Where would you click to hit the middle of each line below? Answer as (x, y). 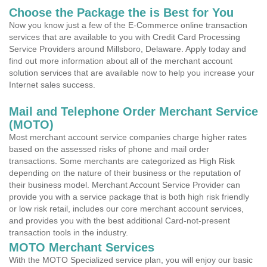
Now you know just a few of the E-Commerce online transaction (128, 25)
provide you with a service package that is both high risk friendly (129, 197)
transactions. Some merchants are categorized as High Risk (122, 161)
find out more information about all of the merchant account (121, 61)
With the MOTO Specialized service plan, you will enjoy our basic (131, 260)
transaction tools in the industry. (69, 232)
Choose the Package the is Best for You (121, 13)
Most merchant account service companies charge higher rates (128, 137)
